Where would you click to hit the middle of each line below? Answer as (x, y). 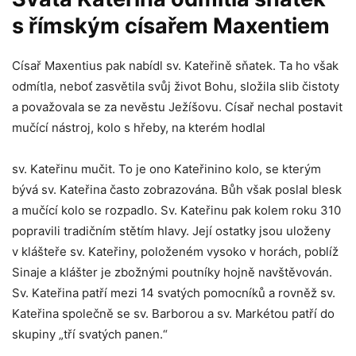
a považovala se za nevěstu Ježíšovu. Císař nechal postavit (177, 106)
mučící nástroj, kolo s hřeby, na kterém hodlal (139, 127)
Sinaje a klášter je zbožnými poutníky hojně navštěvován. (172, 272)
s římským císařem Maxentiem (171, 25)
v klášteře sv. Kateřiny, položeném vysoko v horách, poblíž (175, 251)
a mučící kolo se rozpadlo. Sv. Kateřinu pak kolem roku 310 (176, 210)
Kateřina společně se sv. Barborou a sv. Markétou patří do (173, 313)
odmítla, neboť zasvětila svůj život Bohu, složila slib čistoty (176, 86)
